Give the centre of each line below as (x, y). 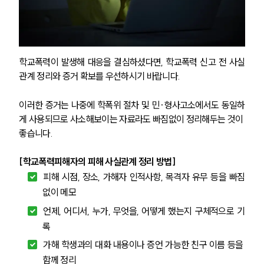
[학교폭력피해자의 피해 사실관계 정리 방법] (97, 161)
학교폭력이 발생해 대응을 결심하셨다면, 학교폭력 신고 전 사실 (132, 62)
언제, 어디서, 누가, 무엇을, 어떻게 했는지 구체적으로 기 (144, 211)
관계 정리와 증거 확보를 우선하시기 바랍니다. (100, 76)
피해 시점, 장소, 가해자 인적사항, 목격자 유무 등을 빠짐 (144, 177)
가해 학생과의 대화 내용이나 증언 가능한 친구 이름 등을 (144, 245)
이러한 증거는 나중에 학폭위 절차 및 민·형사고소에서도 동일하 (132, 105)
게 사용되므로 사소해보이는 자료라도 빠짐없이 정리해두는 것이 (132, 119)
